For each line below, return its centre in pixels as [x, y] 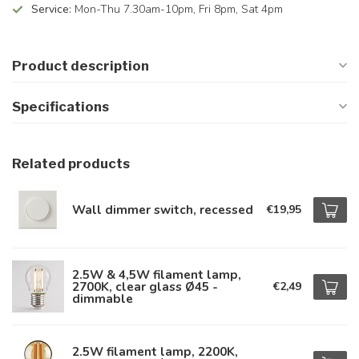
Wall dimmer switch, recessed [163, 210]
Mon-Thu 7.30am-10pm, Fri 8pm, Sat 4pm [177, 9]
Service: [51, 9]
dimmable [103, 298]
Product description [81, 66]
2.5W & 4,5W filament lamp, [157, 274]
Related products [71, 163]
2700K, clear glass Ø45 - [145, 286]
